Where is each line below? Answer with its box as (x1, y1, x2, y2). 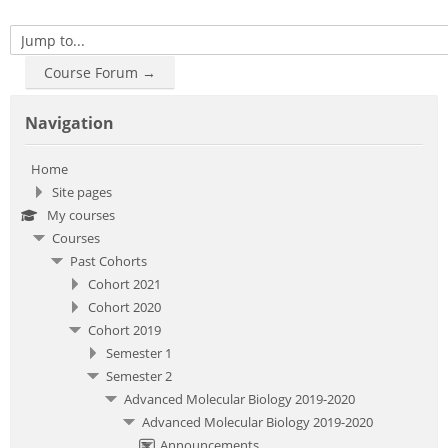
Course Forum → (44, 63, 156, 82)
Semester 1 (106, 343, 172, 362)
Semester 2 (106, 366, 172, 385)
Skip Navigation (9, 96, 102, 115)
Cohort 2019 (88, 320, 161, 339)
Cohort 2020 (88, 297, 161, 316)
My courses (47, 205, 116, 224)
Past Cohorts (70, 251, 147, 270)
